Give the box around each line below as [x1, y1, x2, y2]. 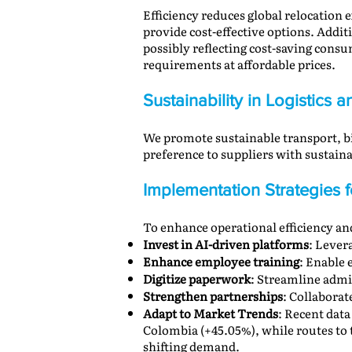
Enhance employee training [143, 252, 299, 270]
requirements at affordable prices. [143, 55, 335, 73]
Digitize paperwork [143, 269, 251, 288]
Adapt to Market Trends [143, 304, 278, 322]
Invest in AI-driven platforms [143, 235, 309, 253]
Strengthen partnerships [143, 287, 283, 305]
